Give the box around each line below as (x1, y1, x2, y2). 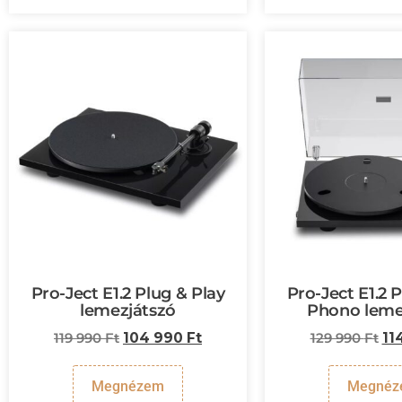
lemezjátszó (79, 300, 177, 320)
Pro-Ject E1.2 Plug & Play (31, 283, 225, 303)
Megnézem (92, 377, 164, 395)
